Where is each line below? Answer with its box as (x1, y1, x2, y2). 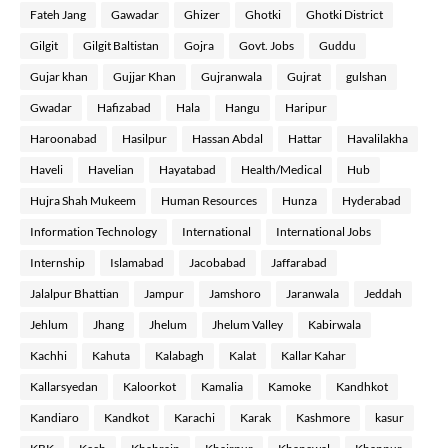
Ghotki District (306, 7, 383, 23)
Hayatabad (159, 162, 216, 178)
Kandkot (104, 410, 149, 426)
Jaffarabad (271, 255, 327, 271)
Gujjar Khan (113, 69, 176, 85)
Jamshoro (209, 286, 261, 302)
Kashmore (296, 410, 350, 426)
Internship (30, 255, 85, 271)
